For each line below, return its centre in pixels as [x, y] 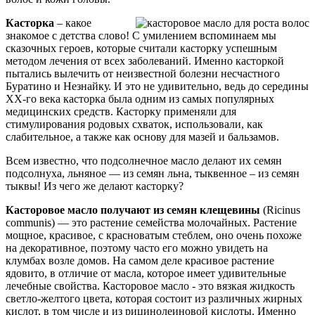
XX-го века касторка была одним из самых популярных [140, 99]
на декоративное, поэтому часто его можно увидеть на [137, 248]
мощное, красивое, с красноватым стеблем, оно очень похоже [154, 236]
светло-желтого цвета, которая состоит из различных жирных [154, 299]
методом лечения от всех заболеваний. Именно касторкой [145, 61]
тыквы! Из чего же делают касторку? [95, 186]
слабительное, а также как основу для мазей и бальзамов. [142, 137]
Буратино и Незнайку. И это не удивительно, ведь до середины [157, 86]
